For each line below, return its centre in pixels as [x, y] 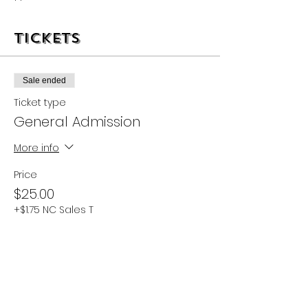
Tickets [47, 38]
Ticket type [40, 102]
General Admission [77, 122]
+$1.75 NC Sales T [54, 210]
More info [36, 147]
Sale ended [44, 80]
